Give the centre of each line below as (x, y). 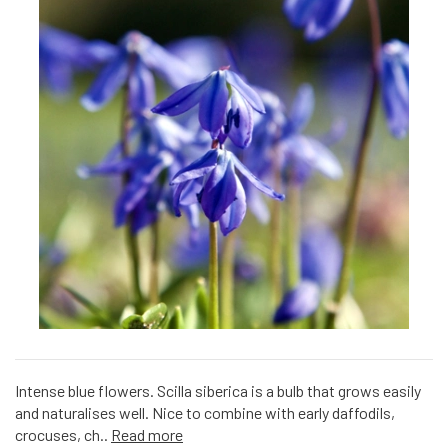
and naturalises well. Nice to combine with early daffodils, (205, 412)
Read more (147, 434)
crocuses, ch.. (63, 434)
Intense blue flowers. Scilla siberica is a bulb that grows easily (218, 390)
